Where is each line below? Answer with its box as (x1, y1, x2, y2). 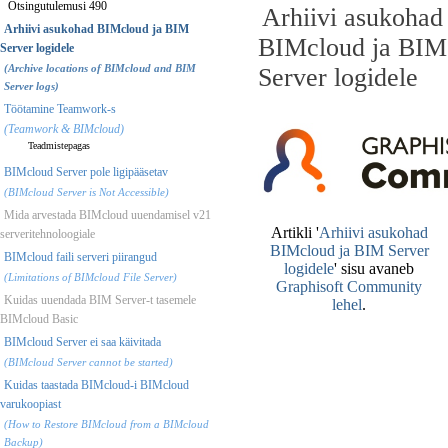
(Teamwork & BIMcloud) (4, 121, 124, 136)
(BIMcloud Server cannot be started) (4, 355, 173, 368)
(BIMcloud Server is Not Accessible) (4, 185, 169, 198)
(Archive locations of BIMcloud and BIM (4, 61, 196, 74)
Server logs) (4, 79, 59, 92)
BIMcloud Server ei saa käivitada (4, 334, 161, 349)
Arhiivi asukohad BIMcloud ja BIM (4, 21, 189, 36)
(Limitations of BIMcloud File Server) (4, 270, 177, 283)
